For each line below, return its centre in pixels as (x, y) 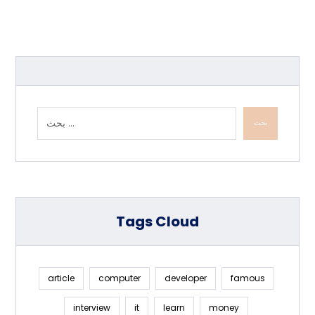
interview (92, 307)
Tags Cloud (157, 221)
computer (119, 278)
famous (247, 278)
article (61, 278)
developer (185, 278)
